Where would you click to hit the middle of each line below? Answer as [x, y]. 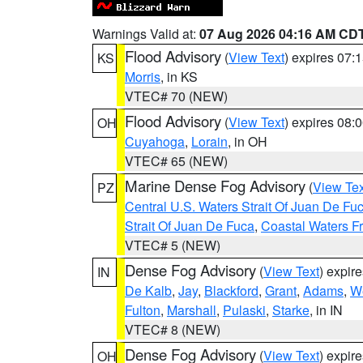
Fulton [143, 310]
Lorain [209, 141]
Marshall [192, 310]
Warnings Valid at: [146, 34]
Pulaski [244, 310]
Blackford [231, 290]
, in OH [248, 141]
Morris [143, 77]
